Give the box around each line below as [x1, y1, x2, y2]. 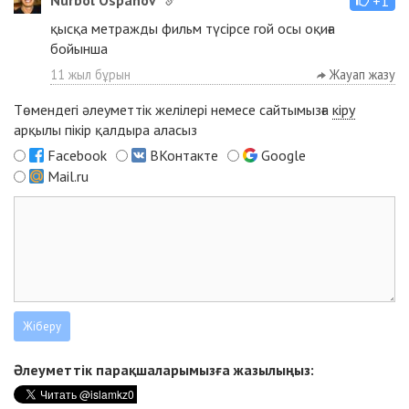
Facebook [47, 146, 107, 165]
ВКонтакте [150, 146, 218, 165]
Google [261, 146, 306, 165]
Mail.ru [47, 167, 89, 186]
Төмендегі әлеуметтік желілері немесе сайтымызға [14, 100, 332, 120]
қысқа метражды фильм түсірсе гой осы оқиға [50, 19, 335, 38]
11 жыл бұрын [50, 66, 131, 84]
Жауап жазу [326, 66, 395, 84]
